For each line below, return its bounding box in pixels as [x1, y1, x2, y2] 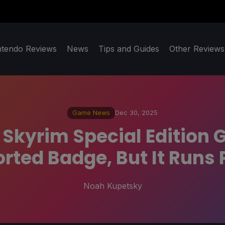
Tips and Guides [98, 44, 159, 54]
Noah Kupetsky [83, 180, 142, 191]
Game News [72, 109, 110, 117]
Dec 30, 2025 [115, 109, 158, 117]
